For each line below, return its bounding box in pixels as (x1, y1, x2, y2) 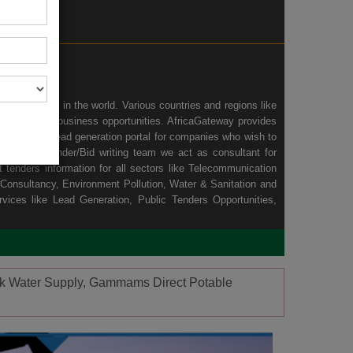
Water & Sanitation (169, 177, 257, 190)
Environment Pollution (62, 177, 163, 190)
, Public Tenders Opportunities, (129, 193, 277, 206)
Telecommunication (188, 162, 277, 174)
